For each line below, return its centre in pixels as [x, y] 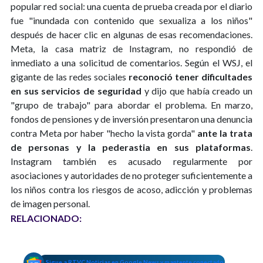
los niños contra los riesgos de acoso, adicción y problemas [131, 189]
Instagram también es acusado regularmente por [131, 161]
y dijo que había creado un [197, 91]
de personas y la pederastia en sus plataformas [131, 147]
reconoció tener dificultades [190, 77]
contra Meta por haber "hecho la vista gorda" [104, 133]
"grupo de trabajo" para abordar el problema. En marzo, [131, 105]
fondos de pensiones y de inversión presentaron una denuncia [131, 119]
